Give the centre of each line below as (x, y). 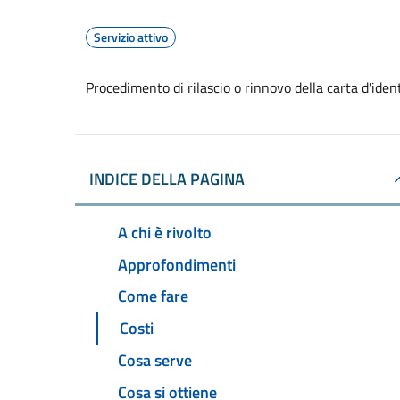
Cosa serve (155, 361)
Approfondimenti (177, 264)
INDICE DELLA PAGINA (167, 179)
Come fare (153, 296)
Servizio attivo (131, 37)
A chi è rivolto (165, 232)
